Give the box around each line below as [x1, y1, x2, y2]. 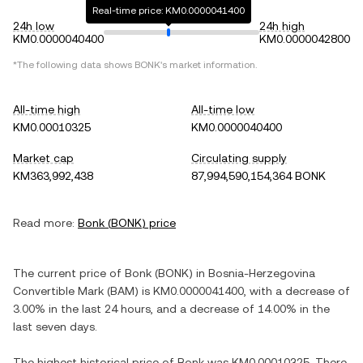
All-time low [191, 103, 254, 116]
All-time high [13, 103, 80, 116]
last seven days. [13, 320, 97, 333]
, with [244, 284, 275, 297]
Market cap [13, 152, 74, 164]
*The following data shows [13, 59, 135, 70]
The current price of [13, 267, 125, 280]
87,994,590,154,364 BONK [191, 169, 326, 182]
